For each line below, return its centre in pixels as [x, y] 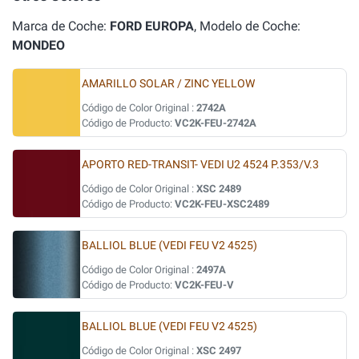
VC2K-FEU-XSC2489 [222, 204]
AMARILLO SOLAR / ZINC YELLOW [168, 84]
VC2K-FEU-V [204, 285]
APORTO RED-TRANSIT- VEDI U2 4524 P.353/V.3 [200, 165]
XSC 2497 [219, 351]
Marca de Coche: [61, 26]
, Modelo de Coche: [247, 26]
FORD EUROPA [152, 26]
